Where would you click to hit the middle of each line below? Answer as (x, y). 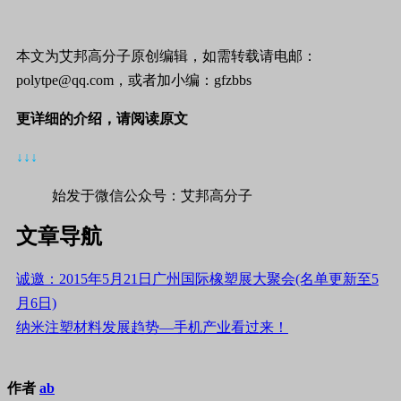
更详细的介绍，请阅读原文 (102, 118)
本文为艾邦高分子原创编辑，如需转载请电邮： (166, 55)
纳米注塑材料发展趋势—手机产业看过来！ (152, 328)
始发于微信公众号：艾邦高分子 (152, 195)
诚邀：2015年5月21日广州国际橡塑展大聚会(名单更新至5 (197, 279)
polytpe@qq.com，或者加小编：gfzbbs (134, 80)
